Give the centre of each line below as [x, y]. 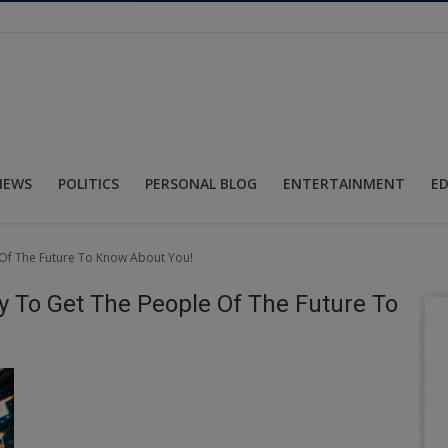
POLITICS [88, 183]
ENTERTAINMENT [344, 183]
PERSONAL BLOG [201, 183]
